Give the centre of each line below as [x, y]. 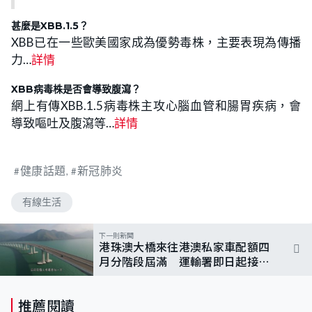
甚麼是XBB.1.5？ [50, 25]
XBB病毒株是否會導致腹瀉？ [76, 89]
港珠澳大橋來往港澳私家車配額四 [185, 246]
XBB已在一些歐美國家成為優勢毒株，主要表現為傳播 [156, 42]
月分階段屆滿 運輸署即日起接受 [185, 261]
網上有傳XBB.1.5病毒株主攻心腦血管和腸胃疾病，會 [156, 105]
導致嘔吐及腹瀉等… [63, 123]
